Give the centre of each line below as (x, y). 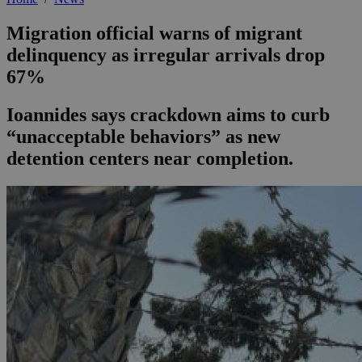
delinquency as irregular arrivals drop (166, 55)
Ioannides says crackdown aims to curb (168, 115)
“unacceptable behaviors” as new (143, 137)
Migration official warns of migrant (154, 34)
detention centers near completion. (150, 159)
